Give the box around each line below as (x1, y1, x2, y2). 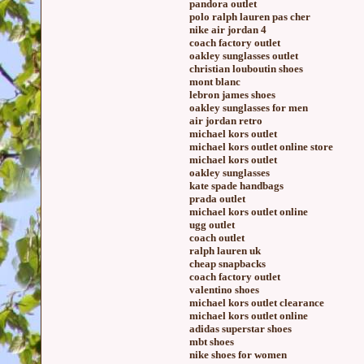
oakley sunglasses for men (189, 102, 308, 114)
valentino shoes (189, 284, 259, 296)
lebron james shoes (189, 89, 275, 101)
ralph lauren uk (189, 245, 261, 257)
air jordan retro (189, 115, 262, 127)
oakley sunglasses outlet (189, 50, 298, 62)
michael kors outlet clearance (189, 297, 324, 309)
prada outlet (189, 193, 245, 205)
